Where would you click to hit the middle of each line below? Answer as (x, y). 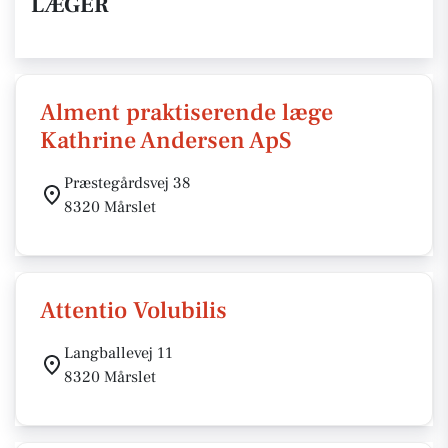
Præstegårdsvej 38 (127, 183)
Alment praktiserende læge (186, 112)
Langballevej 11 (118, 353)
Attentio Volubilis (133, 310)
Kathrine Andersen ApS (166, 140)
